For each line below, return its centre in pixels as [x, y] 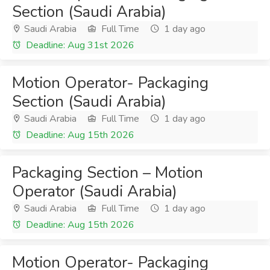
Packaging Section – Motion [108, 173]
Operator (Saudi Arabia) [95, 191]
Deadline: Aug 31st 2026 [79, 45]
